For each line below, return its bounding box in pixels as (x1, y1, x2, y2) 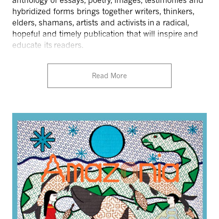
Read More (92, 71, 127, 80)
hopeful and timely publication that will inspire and (12, 29, 198, 39)
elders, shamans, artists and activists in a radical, (12, 18, 189, 28)
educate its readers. (12, 40, 84, 50)
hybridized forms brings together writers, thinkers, (12, 6, 194, 17)
